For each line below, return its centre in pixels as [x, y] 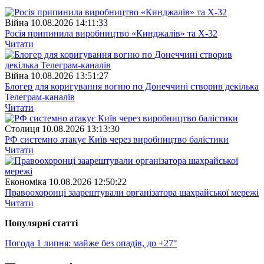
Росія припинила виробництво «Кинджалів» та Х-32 [111, 34]
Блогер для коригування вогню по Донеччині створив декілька [132, 87]
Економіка [26, 182]
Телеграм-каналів [40, 97]
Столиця [22, 129]
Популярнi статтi [41, 223]
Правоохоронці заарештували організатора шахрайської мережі [132, 193]
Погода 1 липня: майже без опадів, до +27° [91, 243]
